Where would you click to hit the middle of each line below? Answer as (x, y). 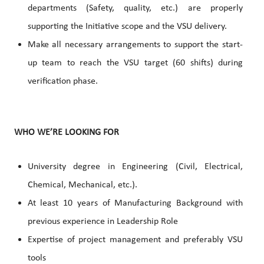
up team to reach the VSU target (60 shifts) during (135, 63)
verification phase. (62, 82)
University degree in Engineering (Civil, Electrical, (135, 167)
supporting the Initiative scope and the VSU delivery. (127, 27)
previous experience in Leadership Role (103, 222)
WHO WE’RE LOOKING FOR (67, 133)
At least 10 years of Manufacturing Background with (135, 204)
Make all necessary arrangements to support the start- (135, 45)
